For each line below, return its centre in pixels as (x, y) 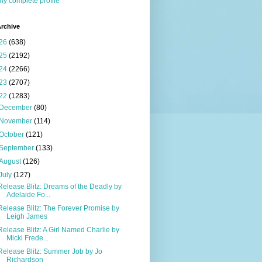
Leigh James (27, 216)
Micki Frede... (27, 238)
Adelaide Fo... (28, 194)
